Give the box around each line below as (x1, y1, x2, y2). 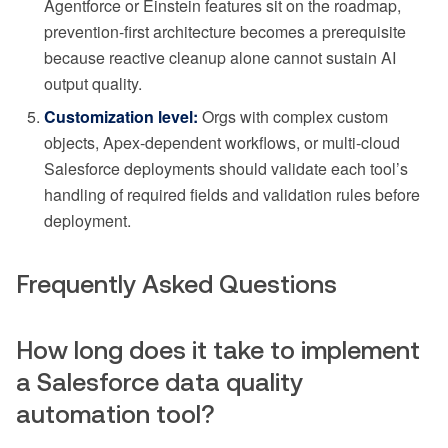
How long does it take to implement (16, 335, 420, 364)
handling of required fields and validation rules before (44, 182, 420, 206)
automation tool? (16, 399, 215, 428)
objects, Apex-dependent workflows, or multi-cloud (44, 130, 400, 154)
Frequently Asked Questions (16, 269, 337, 298)
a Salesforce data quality (16, 367, 303, 396)
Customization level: (44, 104, 198, 128)
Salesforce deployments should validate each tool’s (44, 156, 408, 180)
